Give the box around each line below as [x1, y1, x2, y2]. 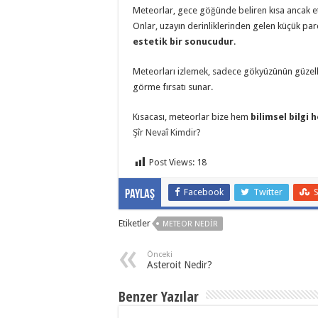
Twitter [253, 187, 283, 198]
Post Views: [149, 157, 194, 168]
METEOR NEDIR [163, 219, 218, 229]
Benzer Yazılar [119, 287, 199, 307]
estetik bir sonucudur [133, 36, 234, 48]
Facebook [184, 187, 224, 198]
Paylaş [125, 188, 155, 202]
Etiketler [119, 218, 150, 229]
